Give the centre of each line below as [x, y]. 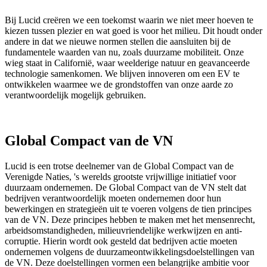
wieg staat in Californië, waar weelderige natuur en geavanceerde [127, 63]
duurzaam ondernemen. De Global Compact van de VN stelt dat [125, 187]
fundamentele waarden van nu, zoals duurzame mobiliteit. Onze [124, 52]
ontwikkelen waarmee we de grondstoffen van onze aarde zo [119, 85]
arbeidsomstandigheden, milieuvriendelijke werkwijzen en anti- [123, 230]
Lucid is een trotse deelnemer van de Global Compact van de [119, 166]
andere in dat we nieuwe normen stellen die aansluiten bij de [118, 42]
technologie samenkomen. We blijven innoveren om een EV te [122, 74]
